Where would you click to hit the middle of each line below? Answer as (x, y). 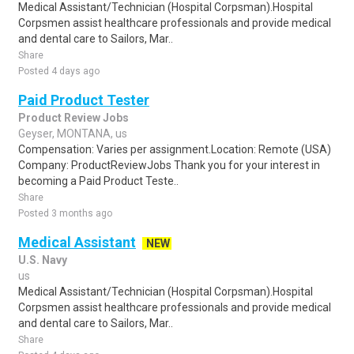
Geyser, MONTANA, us (73, 134)
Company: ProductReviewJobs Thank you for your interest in (169, 165)
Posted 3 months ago (65, 213)
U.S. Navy (43, 260)
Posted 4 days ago (59, 71)
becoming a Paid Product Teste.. (98, 181)
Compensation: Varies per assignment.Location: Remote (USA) (175, 149)
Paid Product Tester (84, 100)
